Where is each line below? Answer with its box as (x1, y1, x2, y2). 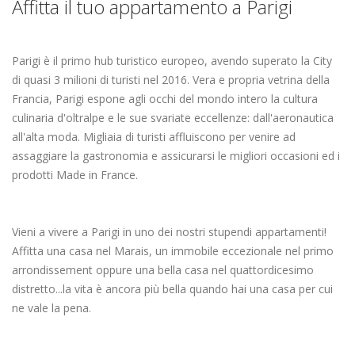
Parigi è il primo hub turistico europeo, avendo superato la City (12, 53, 332, 68)
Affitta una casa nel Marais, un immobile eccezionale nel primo (12, 243, 334, 258)
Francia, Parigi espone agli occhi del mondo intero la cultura (12, 91, 318, 106)
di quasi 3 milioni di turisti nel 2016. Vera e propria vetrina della (12, 72, 330, 87)
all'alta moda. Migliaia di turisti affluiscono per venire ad (12, 129, 296, 144)
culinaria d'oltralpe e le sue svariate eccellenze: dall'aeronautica (12, 110, 334, 125)
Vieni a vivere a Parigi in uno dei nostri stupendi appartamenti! (12, 224, 326, 239)
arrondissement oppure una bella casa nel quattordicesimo (12, 262, 314, 277)
